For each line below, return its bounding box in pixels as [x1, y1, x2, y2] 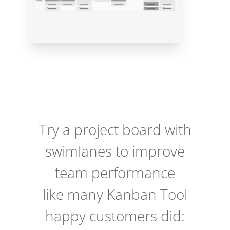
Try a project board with [39, 119, 191, 139]
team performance [55, 162, 175, 182]
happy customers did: [45, 205, 185, 225]
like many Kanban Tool [43, 184, 187, 204]
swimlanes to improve [45, 141, 185, 161]
